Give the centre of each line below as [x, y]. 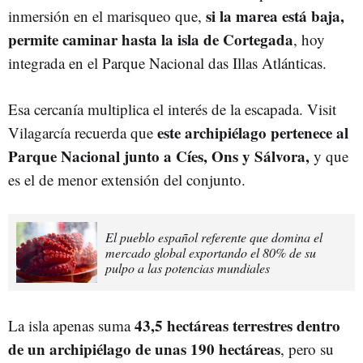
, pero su [307, 348]
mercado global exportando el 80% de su [211, 252]
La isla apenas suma [69, 325]
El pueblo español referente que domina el [214, 237]
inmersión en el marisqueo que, [107, 15]
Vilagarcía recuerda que [83, 132]
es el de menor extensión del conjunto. [127, 179]
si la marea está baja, [275, 15]
